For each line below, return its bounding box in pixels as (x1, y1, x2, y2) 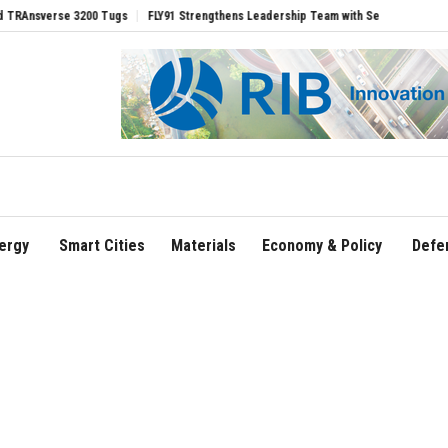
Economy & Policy (261, 236, 382, 256)
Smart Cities (58, 236, 145, 256)
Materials (170, 236, 236, 256)
